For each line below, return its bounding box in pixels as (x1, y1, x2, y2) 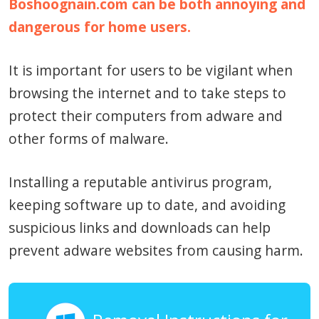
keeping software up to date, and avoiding (9, 194, 286, 214)
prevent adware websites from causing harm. (9, 240, 303, 260)
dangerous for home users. (9, 17, 191, 37)
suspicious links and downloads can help (9, 217, 271, 237)
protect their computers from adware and (9, 106, 283, 126)
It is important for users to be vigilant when (9, 61, 293, 80)
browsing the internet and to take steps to (9, 83, 286, 103)
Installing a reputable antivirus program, (9, 172, 272, 192)
